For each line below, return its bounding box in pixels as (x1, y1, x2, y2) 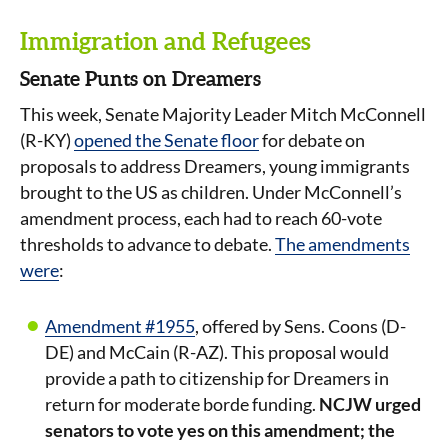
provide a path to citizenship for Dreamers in (45, 367, 389, 389)
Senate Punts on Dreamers (20, 67, 261, 90)
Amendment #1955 (45, 315, 195, 337)
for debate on (259, 129, 365, 151)
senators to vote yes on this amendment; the (45, 419, 395, 441)
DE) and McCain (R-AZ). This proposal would (45, 341, 389, 363)
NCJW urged (319, 393, 421, 415)
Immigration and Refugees (20, 28, 311, 55)
